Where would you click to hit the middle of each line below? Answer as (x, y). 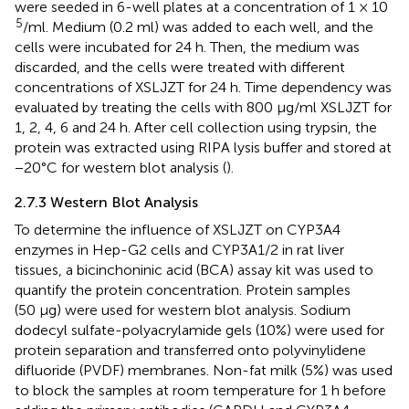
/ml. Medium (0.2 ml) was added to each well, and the (198, 27)
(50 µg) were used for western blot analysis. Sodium (183, 310)
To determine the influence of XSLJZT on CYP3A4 (178, 230)
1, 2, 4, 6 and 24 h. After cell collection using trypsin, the (196, 128)
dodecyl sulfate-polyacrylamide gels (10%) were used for (199, 330)
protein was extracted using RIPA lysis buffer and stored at (203, 148)
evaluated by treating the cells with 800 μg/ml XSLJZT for (203, 108)
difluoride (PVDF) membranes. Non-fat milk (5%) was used (204, 371)
